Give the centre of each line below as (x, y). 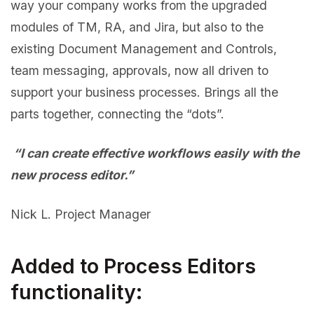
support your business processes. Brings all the (144, 92)
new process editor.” (72, 175)
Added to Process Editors (133, 266)
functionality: (76, 292)
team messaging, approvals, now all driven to (139, 70)
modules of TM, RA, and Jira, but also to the (137, 27)
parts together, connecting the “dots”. (117, 114)
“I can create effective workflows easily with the (155, 153)
